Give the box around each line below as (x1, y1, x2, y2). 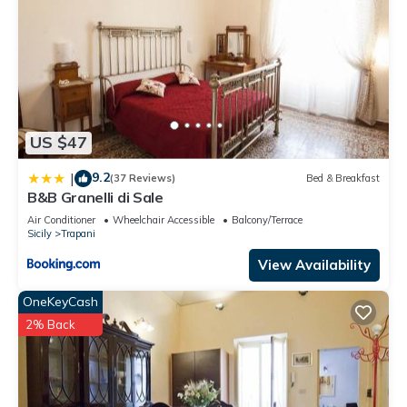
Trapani (61, 226, 95, 240)
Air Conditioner (27, 213, 95, 226)
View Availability (258, 255, 371, 273)
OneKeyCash (23, 293, 98, 310)
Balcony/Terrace (232, 213, 303, 226)
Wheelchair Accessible (113, 213, 214, 226)
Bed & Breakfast (306, 172, 380, 185)
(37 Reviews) (110, 172, 175, 185)
